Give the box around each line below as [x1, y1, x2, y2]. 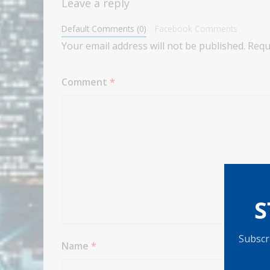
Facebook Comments [154, 22, 237, 34]
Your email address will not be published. [61, 39, 245, 52]
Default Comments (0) [61, 22, 146, 34]
